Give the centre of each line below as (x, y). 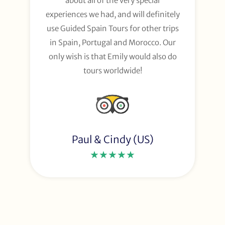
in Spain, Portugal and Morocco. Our (113, 43)
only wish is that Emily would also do (113, 57)
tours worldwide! (113, 71)
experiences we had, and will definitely (113, 15)
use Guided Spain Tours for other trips (113, 29)
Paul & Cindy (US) (113, 140)
